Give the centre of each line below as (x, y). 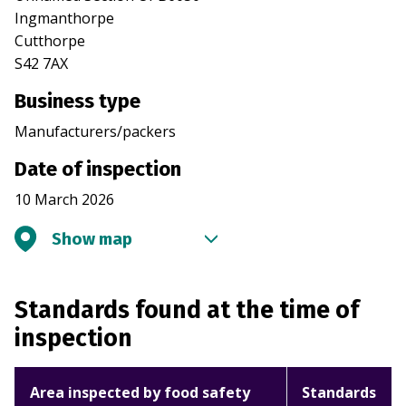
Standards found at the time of (187, 310)
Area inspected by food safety (140, 393)
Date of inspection (98, 169)
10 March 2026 (64, 200)
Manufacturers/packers (95, 132)
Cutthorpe (50, 41)
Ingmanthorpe (64, 19)
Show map (92, 239)
